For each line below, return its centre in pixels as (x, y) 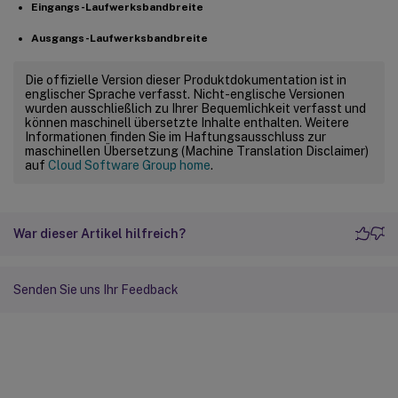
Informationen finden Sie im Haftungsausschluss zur (175, 136)
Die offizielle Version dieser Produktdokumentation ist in (186, 80)
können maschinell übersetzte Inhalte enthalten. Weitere (187, 122)
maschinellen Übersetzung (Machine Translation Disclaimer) (197, 151)
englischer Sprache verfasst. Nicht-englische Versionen (185, 94)
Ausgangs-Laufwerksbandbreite (119, 38)
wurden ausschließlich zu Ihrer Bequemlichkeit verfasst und (195, 108)
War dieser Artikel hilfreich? (99, 233)
